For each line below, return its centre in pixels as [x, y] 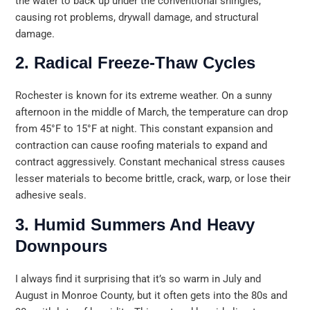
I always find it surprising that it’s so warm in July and [138, 279]
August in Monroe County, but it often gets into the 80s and [152, 295]
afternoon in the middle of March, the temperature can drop [152, 112]
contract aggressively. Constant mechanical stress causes [151, 162]
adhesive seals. [51, 195]
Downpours [62, 246]
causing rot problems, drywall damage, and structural [137, 17]
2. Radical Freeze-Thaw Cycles [136, 63]
